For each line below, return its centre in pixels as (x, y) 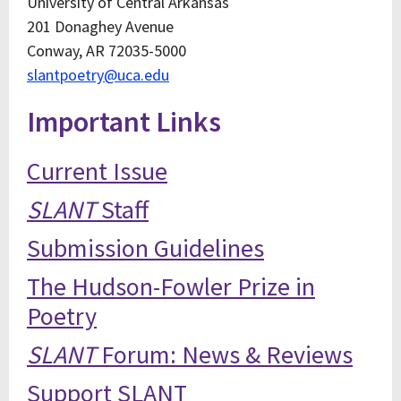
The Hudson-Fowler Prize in (171, 286)
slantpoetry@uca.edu (98, 75)
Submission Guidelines (145, 248)
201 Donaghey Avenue (100, 26)
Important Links (124, 122)
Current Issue (97, 171)
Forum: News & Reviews (224, 354)
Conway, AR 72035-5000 (107, 51)
